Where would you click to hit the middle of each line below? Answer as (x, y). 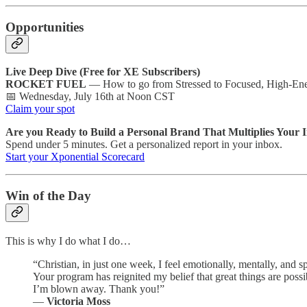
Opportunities (45, 27)
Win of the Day (48, 196)
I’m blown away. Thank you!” (99, 288)
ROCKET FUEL (46, 84)
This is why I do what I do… (68, 241)
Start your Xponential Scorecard (75, 157)
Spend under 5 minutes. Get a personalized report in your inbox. (144, 145)
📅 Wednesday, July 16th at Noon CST (90, 97)
